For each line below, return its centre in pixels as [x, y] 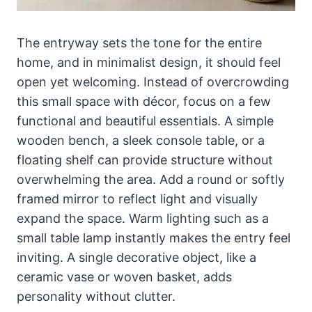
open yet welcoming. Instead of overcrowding [153, 81]
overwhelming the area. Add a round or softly [151, 179]
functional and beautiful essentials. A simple [145, 120]
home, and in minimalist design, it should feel [149, 62]
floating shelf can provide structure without [145, 159]
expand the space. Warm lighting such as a [143, 218]
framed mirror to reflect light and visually [137, 198]
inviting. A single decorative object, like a [136, 257]
